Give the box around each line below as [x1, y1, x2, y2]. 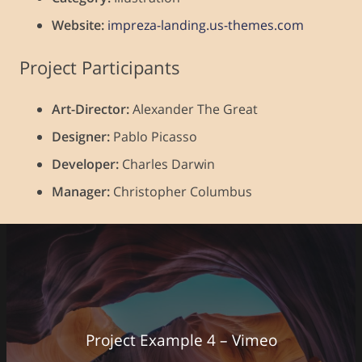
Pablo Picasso [110, 128, 197, 146]
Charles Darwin [119, 155, 215, 174]
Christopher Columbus [110, 183, 252, 201]
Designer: [52, 128, 110, 146]
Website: [52, 16, 104, 35]
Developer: [52, 155, 119, 174]
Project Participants [19, 55, 180, 80]
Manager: [52, 183, 110, 201]
